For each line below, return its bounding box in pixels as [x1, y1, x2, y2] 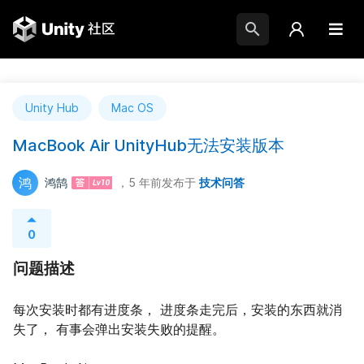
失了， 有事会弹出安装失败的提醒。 [13, 321, 225, 337]
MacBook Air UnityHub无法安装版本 [12, 136, 284, 155]
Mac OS [111, 101, 154, 115]
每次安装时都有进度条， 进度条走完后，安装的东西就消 [13, 301, 342, 318]
